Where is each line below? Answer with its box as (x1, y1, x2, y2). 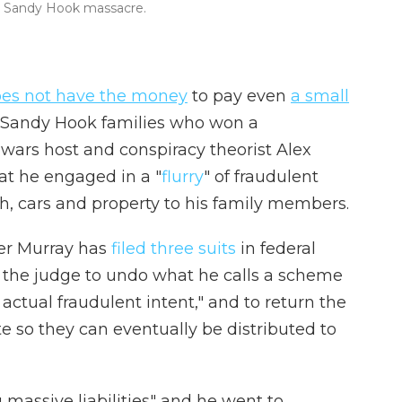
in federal (236, 239, 316, 258)
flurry (162, 167, 204, 187)
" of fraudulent (204, 167, 319, 187)
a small (291, 86, 349, 106)
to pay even (188, 86, 291, 106)
